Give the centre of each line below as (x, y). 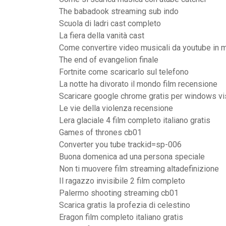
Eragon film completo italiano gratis (121, 217)
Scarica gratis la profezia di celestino (125, 205)
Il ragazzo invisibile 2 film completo (122, 181)
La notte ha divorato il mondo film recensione (138, 84)
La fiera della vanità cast (102, 36)
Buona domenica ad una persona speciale (132, 157)
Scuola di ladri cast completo (110, 23)
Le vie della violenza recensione (116, 108)
